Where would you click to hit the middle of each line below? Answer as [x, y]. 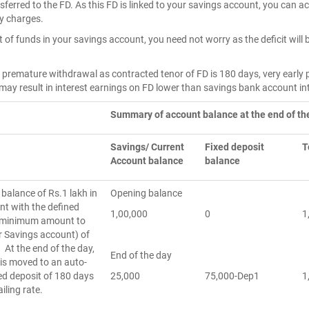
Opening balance [146, 193]
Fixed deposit [235, 147]
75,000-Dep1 [232, 276]
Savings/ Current [147, 147]
